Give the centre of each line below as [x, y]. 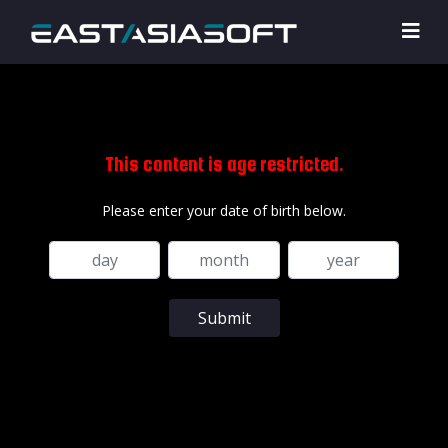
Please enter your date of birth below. [224, 210]
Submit [224, 317]
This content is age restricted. [224, 163]
